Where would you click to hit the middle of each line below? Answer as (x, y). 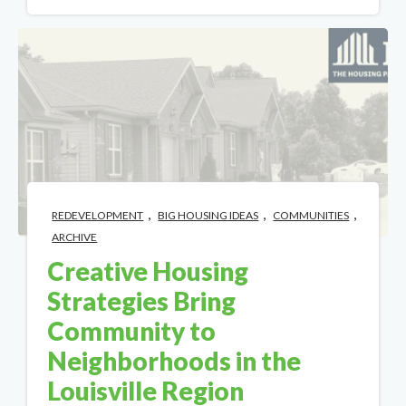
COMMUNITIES (311, 215)
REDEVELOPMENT (98, 215)
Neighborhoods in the (174, 360)
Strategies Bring (142, 300)
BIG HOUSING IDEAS (208, 215)
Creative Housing (148, 271)
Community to (132, 330)
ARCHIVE (75, 237)
